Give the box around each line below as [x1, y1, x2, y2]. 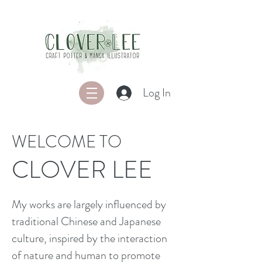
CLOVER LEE [12, 153, 153, 187]
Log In [142, 84, 171, 101]
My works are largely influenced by [12, 196, 166, 213]
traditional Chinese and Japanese [12, 213, 161, 230]
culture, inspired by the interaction [12, 230, 167, 247]
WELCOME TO [12, 130, 122, 154]
